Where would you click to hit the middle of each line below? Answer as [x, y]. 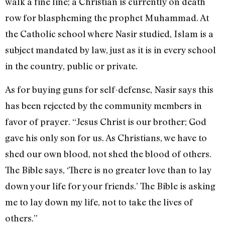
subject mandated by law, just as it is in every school [110, 50]
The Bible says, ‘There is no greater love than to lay [108, 170]
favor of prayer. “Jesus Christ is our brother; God [106, 121]
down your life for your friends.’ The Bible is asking [110, 186]
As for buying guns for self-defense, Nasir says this [109, 89]
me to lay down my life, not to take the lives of [99, 202]
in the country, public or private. [71, 66]
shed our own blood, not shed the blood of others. [108, 153]
